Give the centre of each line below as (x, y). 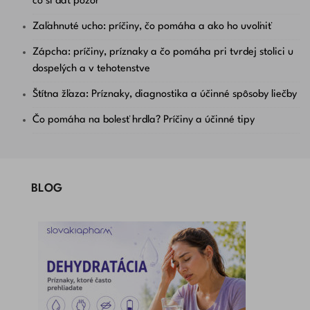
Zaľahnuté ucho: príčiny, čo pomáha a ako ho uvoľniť (152, 27)
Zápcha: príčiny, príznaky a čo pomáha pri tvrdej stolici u (163, 53)
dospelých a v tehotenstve (91, 69)
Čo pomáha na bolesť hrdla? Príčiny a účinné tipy (144, 120)
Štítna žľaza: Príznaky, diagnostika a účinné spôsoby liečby (165, 95)
